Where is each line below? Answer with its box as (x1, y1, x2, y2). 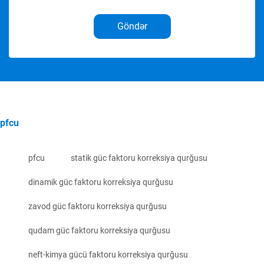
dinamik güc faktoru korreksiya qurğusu (28, 177, 173, 187)
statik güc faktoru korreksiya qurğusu (71, 153, 207, 163)
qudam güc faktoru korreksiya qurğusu (28, 226, 170, 236)
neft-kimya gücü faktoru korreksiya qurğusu (28, 250, 188, 260)
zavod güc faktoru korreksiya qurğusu (28, 202, 167, 212)
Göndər (117, 21, 147, 32)
